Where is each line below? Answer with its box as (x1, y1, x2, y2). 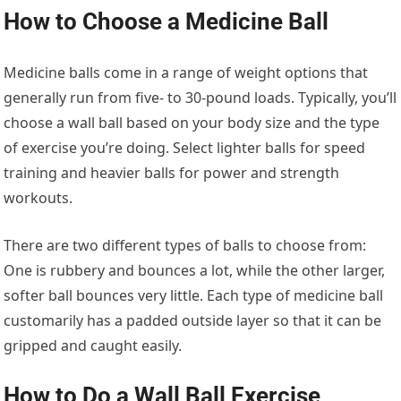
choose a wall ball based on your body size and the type (4, 112, 380, 132)
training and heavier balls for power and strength (4, 162, 340, 183)
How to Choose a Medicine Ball (4, 7, 329, 35)
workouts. (4, 187, 73, 208)
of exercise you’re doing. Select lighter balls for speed (4, 137, 366, 158)
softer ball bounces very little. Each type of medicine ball (4, 285, 384, 305)
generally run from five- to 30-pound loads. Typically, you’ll (4, 87, 397, 107)
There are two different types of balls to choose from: (4, 235, 367, 255)
